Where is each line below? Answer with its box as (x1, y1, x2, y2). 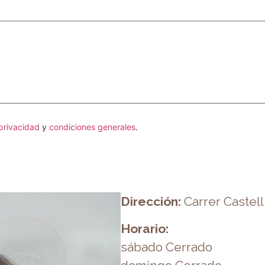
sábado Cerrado (120, 240, 212, 255)
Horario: (120, 221, 169, 237)
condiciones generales (49, 122, 136, 132)
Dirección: (120, 194, 181, 209)
